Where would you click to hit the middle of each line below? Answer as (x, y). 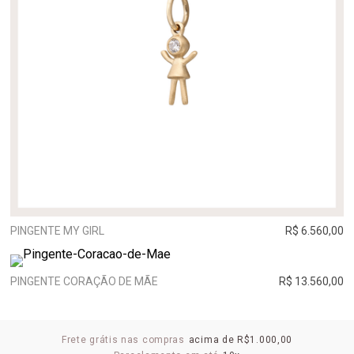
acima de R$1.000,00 (241, 340)
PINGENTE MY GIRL (57, 231)
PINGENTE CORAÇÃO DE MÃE (84, 281)
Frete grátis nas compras (123, 340)
